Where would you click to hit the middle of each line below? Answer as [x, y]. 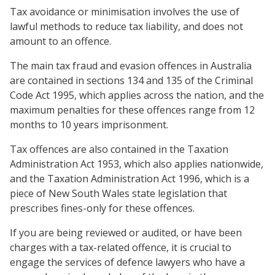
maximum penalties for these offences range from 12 [132, 110]
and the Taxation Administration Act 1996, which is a [130, 179]
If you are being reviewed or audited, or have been [126, 233]
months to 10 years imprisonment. [89, 125]
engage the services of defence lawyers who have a [127, 262]
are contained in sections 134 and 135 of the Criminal [131, 80]
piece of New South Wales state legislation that [118, 193]
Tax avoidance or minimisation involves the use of [125, 12]
